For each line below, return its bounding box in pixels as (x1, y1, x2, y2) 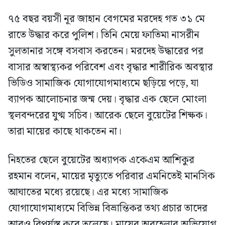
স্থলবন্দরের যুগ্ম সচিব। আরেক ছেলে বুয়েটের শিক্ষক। (8, 107, 207, 124)
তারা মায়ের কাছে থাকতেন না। (8, 124, 122, 140)
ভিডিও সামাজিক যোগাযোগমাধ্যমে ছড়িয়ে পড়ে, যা (8, 75, 198, 92)
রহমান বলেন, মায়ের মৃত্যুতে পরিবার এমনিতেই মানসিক (8, 168, 215, 185)
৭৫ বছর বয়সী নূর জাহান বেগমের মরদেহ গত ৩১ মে (8, 11, 205, 28)
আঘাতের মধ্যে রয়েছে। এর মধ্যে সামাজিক (8, 184, 168, 201)
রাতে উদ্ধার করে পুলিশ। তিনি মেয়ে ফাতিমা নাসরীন (8, 27, 199, 44)
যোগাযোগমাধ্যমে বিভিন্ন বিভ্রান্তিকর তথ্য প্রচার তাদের (8, 200, 207, 217)
